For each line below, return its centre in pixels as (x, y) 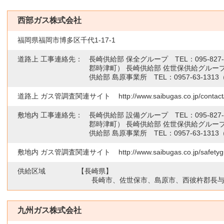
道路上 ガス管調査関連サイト (64, 96)
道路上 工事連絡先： (50, 59)
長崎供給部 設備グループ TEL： (142, 115)
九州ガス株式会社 (49, 210)
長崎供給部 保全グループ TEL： (142, 59)
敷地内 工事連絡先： (50, 115)
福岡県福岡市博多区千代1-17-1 (66, 40)
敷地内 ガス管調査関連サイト (64, 152)
